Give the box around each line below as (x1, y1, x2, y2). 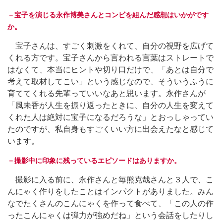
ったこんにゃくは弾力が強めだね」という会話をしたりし (7, 211, 214, 220)
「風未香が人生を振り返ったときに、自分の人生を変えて (7, 101, 214, 110)
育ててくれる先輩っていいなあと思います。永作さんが (7, 89, 206, 98)
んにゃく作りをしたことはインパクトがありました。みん (7, 187, 214, 196)
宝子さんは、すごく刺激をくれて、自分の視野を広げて (7, 41, 214, 50)
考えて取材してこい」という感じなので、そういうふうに (7, 77, 214, 86)
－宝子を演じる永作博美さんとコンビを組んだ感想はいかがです (7, 10, 209, 19)
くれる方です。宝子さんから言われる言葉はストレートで (7, 53, 214, 62)
